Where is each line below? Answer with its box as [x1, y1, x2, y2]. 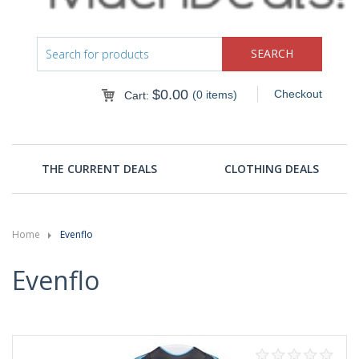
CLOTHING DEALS [224, 160, 319, 176]
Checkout [273, 87, 322, 100]
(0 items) [192, 87, 237, 101]
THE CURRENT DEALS [42, 160, 158, 176]
